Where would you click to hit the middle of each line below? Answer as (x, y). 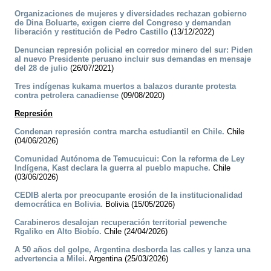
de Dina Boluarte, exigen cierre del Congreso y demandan (123, 23)
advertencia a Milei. (51, 259)
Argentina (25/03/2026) (128, 259)
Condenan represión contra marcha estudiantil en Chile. (119, 132)
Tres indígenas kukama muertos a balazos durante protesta (125, 87)
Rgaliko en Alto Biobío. (58, 232)
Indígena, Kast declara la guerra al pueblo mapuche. (113, 168)
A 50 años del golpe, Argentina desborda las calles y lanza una (132, 250)
